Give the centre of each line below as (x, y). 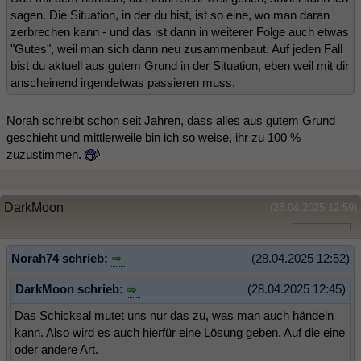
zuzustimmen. (46, 154)
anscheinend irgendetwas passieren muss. (123, 82)
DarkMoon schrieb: (71, 289)
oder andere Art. (56, 349)
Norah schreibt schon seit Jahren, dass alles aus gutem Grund (171, 120)
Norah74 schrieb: (61, 258)
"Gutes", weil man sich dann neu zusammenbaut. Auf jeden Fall (176, 48)
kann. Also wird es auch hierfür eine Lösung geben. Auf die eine (180, 332)
